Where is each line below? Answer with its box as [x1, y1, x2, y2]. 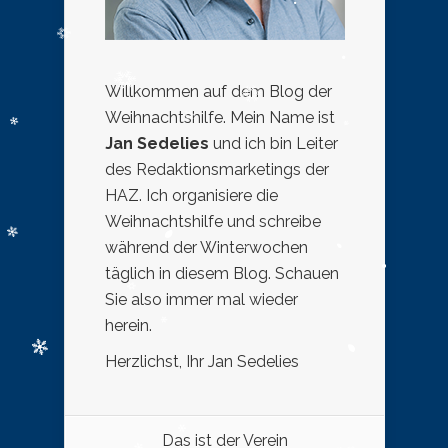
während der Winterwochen [105, 237, 308, 257]
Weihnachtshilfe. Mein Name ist [105, 107, 335, 127]
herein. [105, 315, 152, 335]
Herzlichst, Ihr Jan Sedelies [105, 351, 299, 371]
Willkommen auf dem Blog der [105, 81, 332, 101]
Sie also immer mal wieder [105, 289, 298, 309]
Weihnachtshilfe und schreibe [105, 211, 321, 231]
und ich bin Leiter [209, 133, 338, 153]
